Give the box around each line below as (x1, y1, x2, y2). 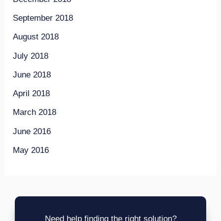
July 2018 (13, 51, 49, 61)
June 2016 (13, 126, 51, 136)
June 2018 (13, 70, 51, 79)
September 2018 (13, 13, 74, 23)
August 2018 (13, 32, 59, 42)
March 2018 (13, 108, 57, 117)
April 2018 (13, 89, 50, 99)
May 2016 (13, 145, 49, 155)
